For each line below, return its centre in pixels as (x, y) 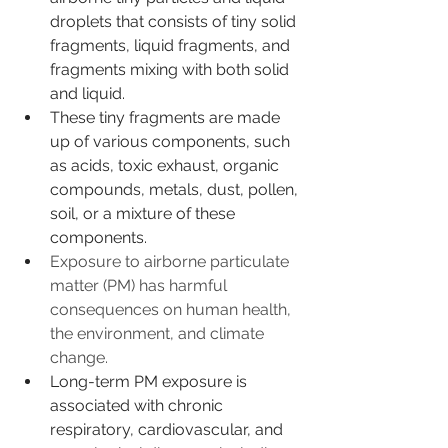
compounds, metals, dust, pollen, (176, 190)
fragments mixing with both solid (171, 70)
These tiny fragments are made (167, 118)
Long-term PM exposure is (150, 382)
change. (79, 358)
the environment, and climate (159, 334)
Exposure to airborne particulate (171, 262)
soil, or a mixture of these (144, 214)
